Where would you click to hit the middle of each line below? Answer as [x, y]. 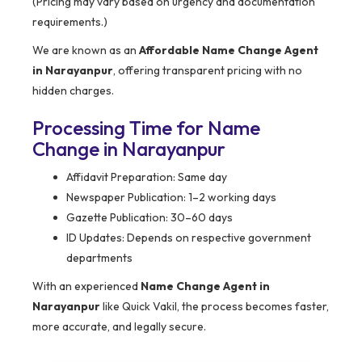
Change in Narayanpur [129, 149]
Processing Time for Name [146, 128]
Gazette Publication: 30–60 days [149, 218]
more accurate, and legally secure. [119, 327]
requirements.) [70, 22]
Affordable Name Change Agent [229, 51]
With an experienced [86, 286]
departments [99, 258]
